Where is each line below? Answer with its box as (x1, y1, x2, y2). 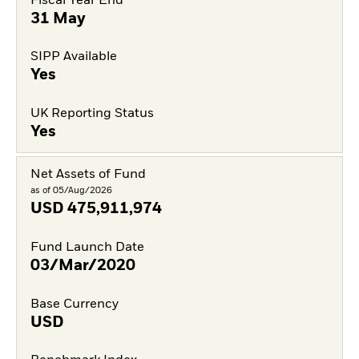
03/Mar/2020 (30, 258, 135, 273)
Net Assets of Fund (30, 168, 146, 182)
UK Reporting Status (30, 107, 154, 120)
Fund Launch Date (30, 240, 144, 254)
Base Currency (30, 297, 119, 311)
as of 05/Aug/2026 (30, 186, 112, 196)
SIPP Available (30, 50, 117, 64)
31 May (30, 11, 86, 26)
